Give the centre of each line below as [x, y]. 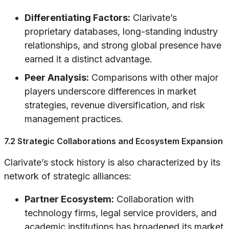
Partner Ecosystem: [69, 199]
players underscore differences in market [110, 91]
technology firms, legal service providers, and [121, 213]
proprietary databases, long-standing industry [121, 32]
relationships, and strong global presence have [123, 45]
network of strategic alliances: [68, 176]
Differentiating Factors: [77, 18]
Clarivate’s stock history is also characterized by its [112, 163]
